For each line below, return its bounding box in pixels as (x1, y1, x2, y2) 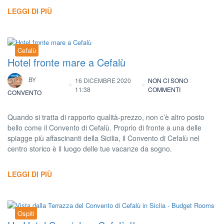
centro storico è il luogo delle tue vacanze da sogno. (7, 143, 172, 154)
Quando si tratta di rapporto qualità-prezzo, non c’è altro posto (7, 112, 204, 122)
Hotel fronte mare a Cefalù (7, 55, 125, 70)
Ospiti (17, 208, 34, 218)
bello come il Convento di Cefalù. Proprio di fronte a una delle (7, 122, 201, 133)
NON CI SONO (148, 76, 188, 85)
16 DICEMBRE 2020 (74, 76, 131, 85)
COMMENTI (148, 85, 181, 94)
